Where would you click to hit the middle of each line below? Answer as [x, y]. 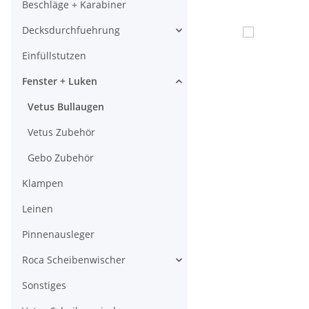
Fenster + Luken [60, 81]
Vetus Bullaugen [66, 107]
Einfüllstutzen [54, 56]
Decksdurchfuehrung [71, 30]
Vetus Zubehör [61, 132]
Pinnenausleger [58, 235]
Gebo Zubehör [61, 158]
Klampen [43, 183]
